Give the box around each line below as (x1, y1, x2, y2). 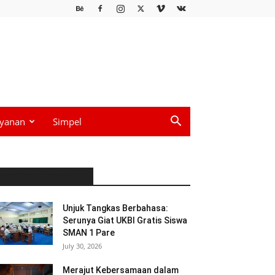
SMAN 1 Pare (63, 228, 115, 238)
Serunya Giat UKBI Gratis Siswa (63, 215, 187, 225)
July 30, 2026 (63, 241, 102, 250)
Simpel (53, 115, 82, 128)
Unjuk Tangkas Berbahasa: (63, 203, 168, 213)
